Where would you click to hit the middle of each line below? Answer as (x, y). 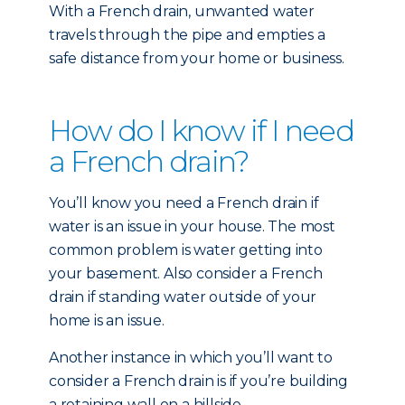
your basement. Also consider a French (186, 273)
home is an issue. (107, 320)
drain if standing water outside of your (183, 297)
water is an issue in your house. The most (192, 226)
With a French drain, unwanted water (182, 11)
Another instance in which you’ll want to (191, 358)
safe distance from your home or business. (197, 58)
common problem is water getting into (186, 250)
